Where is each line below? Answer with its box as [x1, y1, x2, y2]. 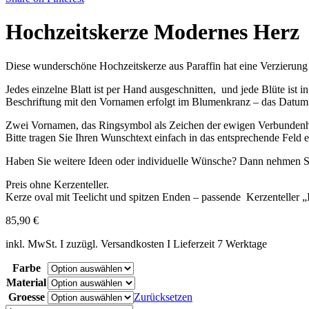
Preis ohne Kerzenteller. [6, 178, 109, 190]
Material [6, 276, 46, 288]
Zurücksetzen [134, 290, 192, 303]
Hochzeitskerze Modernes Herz [6, 19, 299, 45]
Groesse [8, 290, 45, 303]
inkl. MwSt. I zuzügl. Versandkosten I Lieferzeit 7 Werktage [6, 237, 267, 250]
